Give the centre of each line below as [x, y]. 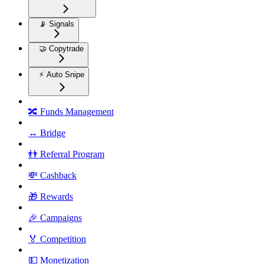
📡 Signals [57, 24]
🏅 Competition [57, 239]
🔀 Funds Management [71, 112]
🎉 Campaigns [55, 218]
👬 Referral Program [66, 154]
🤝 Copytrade [61, 49]
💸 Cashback [52, 176]
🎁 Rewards [51, 197]
